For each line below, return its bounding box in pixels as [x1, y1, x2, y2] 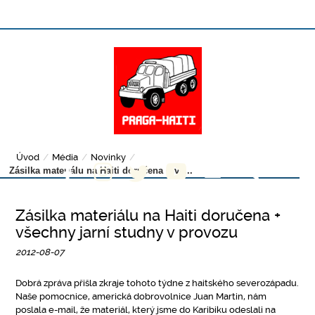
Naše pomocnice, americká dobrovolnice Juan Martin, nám [15, 291, 267, 302]
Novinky [91, 152, 127, 162]
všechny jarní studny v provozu [15, 224, 238, 241]
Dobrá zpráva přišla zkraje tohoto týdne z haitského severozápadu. [15, 278, 300, 288]
